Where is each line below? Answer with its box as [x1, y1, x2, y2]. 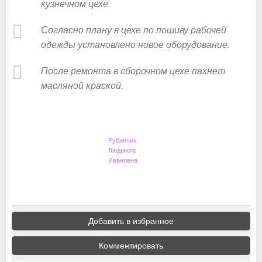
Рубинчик [108, 136, 136, 144]
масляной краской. [41, 80, 123, 91]
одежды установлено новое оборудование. [41, 39, 230, 50]
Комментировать [99, 240, 163, 250]
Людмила [108, 146, 136, 154]
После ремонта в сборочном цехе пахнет [41, 65, 225, 76]
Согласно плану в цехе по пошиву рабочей [41, 25, 226, 35]
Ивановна [108, 156, 137, 164]
